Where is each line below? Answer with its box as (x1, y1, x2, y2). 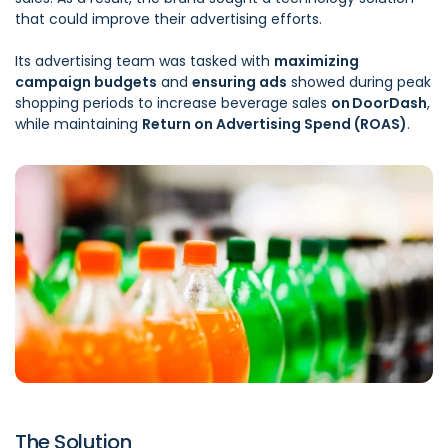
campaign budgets (15, 72, 157, 93)
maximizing (274, 51, 359, 72)
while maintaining (15, 114, 142, 135)
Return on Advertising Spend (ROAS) (142, 114, 407, 135)
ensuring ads (192, 72, 287, 93)
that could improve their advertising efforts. (15, 9, 322, 30)
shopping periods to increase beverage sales (15, 93, 331, 114)
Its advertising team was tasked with (15, 51, 274, 72)
